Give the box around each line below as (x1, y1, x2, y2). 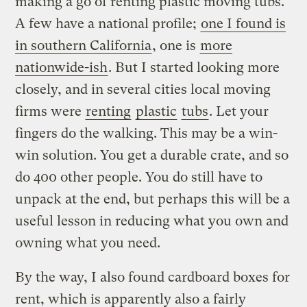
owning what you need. (15, 234, 161, 251)
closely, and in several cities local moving (15, 81, 271, 97)
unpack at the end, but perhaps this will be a (15, 191, 291, 207)
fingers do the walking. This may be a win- (15, 125, 278, 141)
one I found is (201, 15, 286, 32)
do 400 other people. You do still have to (15, 169, 263, 185)
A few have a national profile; (15, 15, 201, 32)
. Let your (209, 103, 269, 119)
